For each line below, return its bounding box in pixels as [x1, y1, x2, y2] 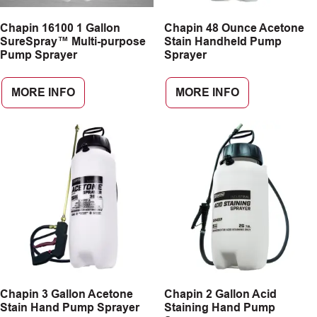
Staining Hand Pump [163, 301, 275, 313]
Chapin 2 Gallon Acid [163, 288, 277, 300]
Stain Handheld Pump [163, 35, 282, 47]
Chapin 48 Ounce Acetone [163, 21, 304, 34]
